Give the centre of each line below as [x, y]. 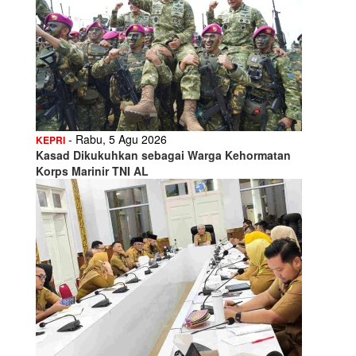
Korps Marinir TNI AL [92, 170]
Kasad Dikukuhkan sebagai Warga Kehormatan [163, 155]
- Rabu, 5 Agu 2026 [116, 139]
